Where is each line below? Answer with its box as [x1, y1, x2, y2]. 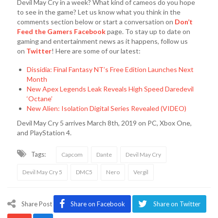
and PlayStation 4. [17, 128, 72, 137]
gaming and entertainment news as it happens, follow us [17, 36, 188, 45]
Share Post [21, 200, 52, 208]
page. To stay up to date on [106, 27, 190, 36]
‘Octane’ [27, 94, 53, 103]
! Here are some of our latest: [52, 46, 141, 55]
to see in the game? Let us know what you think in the [17, 7, 181, 16]
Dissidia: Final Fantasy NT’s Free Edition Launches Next [27, 65, 194, 73]
